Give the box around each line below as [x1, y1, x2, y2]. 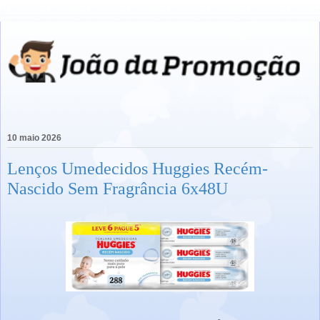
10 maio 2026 [7, 133, 61, 144]
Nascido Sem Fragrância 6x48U [7, 179, 228, 199]
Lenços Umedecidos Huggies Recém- [7, 159, 268, 179]
